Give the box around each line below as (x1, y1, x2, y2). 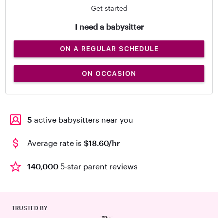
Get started (91, 4, 127, 12)
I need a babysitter (74, 22, 144, 31)
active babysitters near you (32, 115, 133, 124)
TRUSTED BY (12, 204, 48, 211)
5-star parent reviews (58, 162, 138, 171)
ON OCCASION (82, 70, 136, 77)
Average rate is (27, 138, 84, 147)
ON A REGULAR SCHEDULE (59, 45, 159, 53)
